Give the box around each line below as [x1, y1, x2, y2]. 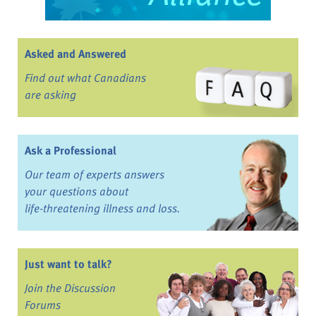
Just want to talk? [25, 255, 112, 273]
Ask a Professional [25, 142, 116, 159]
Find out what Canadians [25, 69, 146, 87]
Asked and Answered [25, 45, 126, 63]
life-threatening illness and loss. [25, 200, 181, 217]
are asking [25, 86, 76, 104]
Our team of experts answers [25, 166, 164, 183]
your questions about [25, 183, 128, 200]
